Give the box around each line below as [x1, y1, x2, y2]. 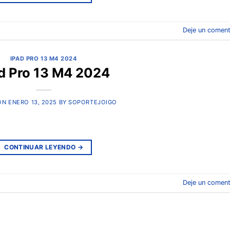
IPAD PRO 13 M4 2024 [10, 54, 78, 62]
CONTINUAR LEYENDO [4, 143, 78, 151]
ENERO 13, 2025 [8, 99, 57, 106]
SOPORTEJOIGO [68, 99, 117, 106]
